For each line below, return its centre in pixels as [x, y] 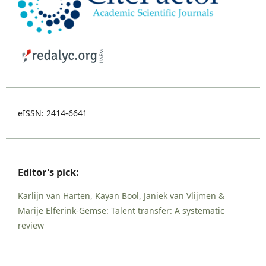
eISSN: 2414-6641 [53, 113]
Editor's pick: [48, 172]
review [31, 225]
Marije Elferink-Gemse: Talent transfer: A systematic [121, 210]
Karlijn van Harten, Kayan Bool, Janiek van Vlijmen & [121, 195]
